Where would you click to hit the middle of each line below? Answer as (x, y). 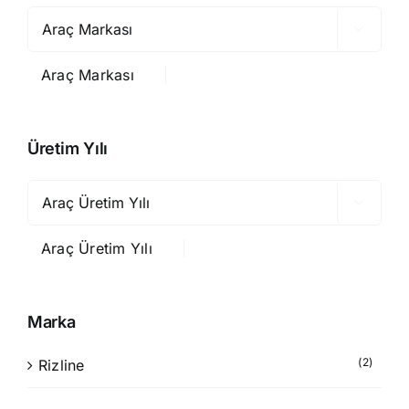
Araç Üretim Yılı (97, 249)
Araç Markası (88, 75)
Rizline (62, 366)
